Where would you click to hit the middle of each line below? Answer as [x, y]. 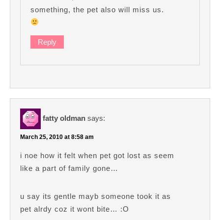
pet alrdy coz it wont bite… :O [75, 209]
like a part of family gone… [69, 168]
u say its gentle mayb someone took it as [96, 196]
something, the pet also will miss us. [97, 9]
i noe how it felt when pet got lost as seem [97, 155]
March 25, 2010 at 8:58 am [57, 137]
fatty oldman [64, 118]
